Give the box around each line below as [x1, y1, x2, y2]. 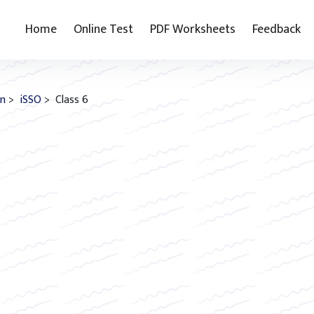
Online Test [74, 19, 134, 40]
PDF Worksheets [150, 19, 236, 40]
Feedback [252, 19, 301, 40]
